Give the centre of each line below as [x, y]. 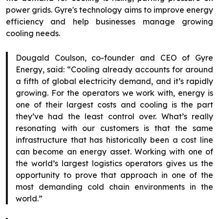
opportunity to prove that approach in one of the [114, 175]
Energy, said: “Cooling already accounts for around [114, 69]
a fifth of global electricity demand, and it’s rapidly [114, 81]
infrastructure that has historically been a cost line [114, 140]
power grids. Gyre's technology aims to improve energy [109, 10]
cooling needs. [33, 33]
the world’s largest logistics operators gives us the [114, 163]
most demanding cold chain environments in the [114, 186]
